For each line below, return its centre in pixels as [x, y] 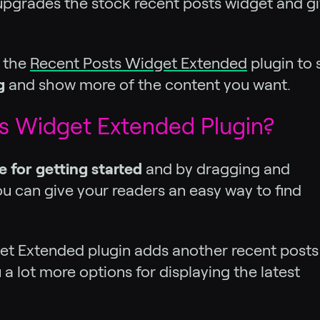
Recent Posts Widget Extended [139, 63]
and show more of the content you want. [148, 84]
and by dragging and [216, 169]
